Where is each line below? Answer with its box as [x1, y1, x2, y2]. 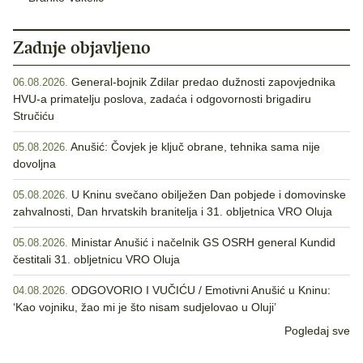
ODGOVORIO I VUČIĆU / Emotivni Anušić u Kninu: [71, 284, 331, 297]
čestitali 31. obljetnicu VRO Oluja [13, 253, 180, 267]
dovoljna [13, 157, 56, 171]
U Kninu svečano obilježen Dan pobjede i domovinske [71, 188, 346, 202]
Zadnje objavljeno [13, 36, 151, 59]
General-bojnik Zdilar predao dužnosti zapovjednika [71, 75, 335, 89]
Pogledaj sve [284, 324, 350, 338]
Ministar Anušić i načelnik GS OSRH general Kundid [71, 236, 335, 250]
